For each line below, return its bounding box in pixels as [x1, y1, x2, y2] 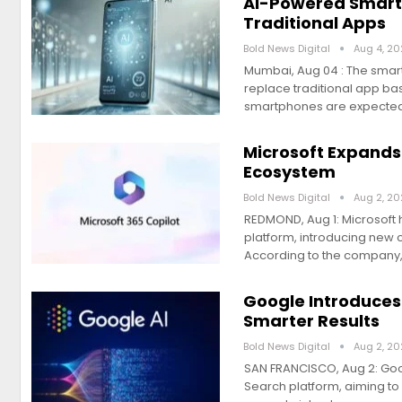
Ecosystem [243, 161, 336, 184]
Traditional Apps [243, 12, 386, 35]
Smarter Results [243, 310, 380, 333]
